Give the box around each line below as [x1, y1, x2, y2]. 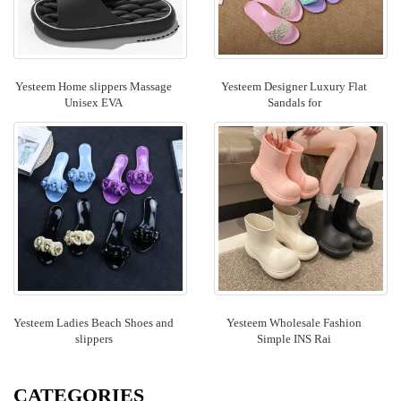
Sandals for [267, 96, 321, 109]
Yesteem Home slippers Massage [15, 80, 172, 93]
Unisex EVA [64, 96, 123, 109]
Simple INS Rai [257, 332, 331, 346]
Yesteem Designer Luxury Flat [221, 80, 367, 93]
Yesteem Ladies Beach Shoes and [13, 316, 174, 329]
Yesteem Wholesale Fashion [226, 316, 362, 329]
